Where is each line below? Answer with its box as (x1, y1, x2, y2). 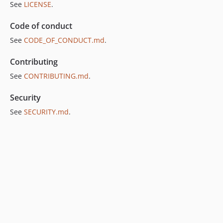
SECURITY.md (24, 107, 69, 117)
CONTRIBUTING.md (24, 71, 89, 81)
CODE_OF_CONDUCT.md (24, 35, 105, 45)
